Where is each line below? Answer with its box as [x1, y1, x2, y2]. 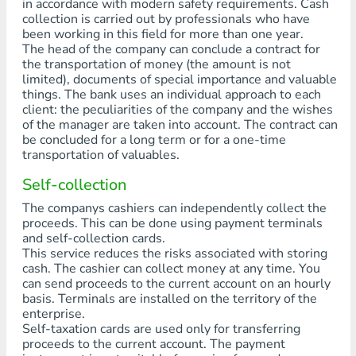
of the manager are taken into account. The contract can [21, 116, 338, 133]
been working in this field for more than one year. [21, 25, 304, 43]
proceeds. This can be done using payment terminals [21, 215, 323, 232]
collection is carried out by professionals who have [21, 10, 310, 28]
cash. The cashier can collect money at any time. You [21, 260, 320, 277]
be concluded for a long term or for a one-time [21, 131, 286, 149]
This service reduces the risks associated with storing [21, 245, 327, 262]
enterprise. [21, 305, 85, 323]
